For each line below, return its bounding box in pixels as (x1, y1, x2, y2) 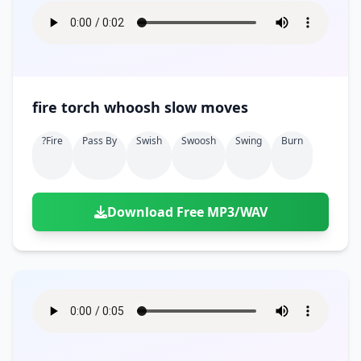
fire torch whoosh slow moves (164, 98, 248, 117)
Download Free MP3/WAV (106, 203, 268, 221)
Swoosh (181, 134, 216, 147)
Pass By (82, 134, 117, 147)
